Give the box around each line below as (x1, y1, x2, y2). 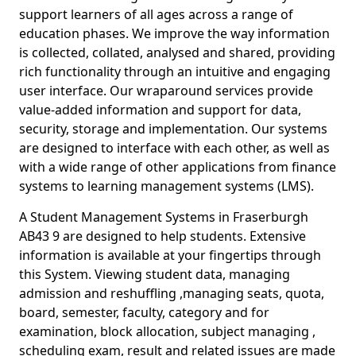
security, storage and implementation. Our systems (19, 120, 327, 137)
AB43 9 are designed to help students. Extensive (19, 227, 306, 245)
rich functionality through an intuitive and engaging (19, 63, 331, 80)
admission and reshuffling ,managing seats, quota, (19, 284, 324, 302)
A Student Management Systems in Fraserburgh (19, 208, 308, 226)
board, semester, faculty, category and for (19, 304, 269, 321)
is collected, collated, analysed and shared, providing (19, 44, 335, 61)
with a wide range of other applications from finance (19, 158, 336, 176)
